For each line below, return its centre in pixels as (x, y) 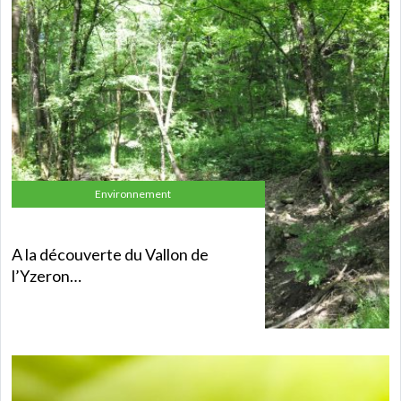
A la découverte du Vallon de (110, 254)
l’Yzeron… (47, 275)
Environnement (133, 194)
